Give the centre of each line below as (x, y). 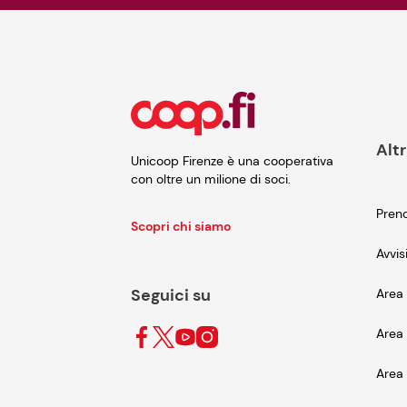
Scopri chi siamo (181, 226)
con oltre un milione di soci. (211, 179)
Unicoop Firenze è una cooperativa (232, 161)
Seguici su (171, 296)
